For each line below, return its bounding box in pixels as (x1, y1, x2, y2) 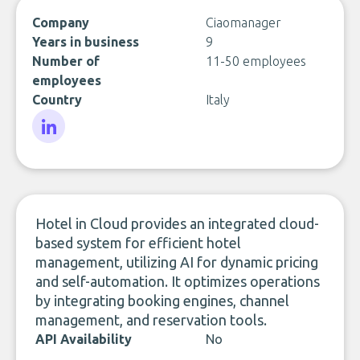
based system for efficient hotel (35, 235, 241, 251)
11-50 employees (206, 54, 306, 68)
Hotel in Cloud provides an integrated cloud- (35, 215, 319, 231)
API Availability (35, 332, 132, 346)
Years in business (32, 35, 139, 49)
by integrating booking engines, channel (35, 292, 289, 309)
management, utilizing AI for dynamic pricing (35, 254, 318, 270)
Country (32, 92, 82, 107)
